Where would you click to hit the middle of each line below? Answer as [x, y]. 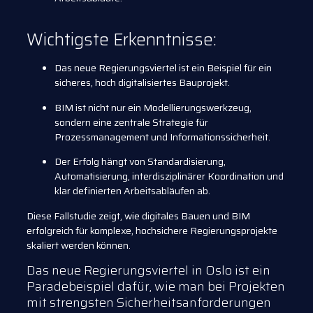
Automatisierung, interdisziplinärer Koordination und [169, 176]
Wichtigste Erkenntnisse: [122, 40]
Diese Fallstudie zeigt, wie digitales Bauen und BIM [138, 216]
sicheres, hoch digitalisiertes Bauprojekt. [142, 83]
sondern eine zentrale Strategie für [131, 122]
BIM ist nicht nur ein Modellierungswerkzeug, [153, 107]
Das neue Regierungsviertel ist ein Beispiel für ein [163, 68]
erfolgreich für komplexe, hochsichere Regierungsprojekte [152, 230]
